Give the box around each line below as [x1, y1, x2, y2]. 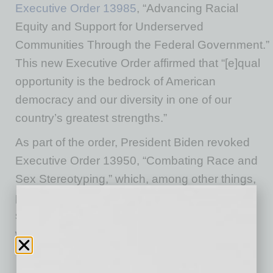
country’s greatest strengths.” [15, 112, 167, 124]
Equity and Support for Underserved [15, 20, 204, 33]
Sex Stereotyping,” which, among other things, [15, 172, 256, 185]
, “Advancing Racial [136, 2, 238, 15]
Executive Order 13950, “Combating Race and [15, 154, 258, 167]
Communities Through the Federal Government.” [15, 38, 269, 51]
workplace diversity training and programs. [15, 227, 236, 240]
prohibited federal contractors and [15, 191, 191, 204]
